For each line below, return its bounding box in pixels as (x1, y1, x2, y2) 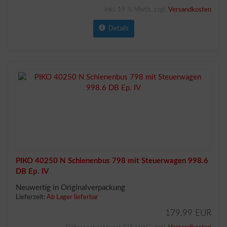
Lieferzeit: (16, 194, 47, 201)
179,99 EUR (165, 209, 211, 217)
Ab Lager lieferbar (47, 194, 98, 201)
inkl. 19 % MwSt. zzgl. (104, 7, 168, 13)
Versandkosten (168, 7, 211, 13)
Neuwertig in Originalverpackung (16, 184, 125, 192)
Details (105, 25, 129, 32)
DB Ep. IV (16, 168, 49, 175)
